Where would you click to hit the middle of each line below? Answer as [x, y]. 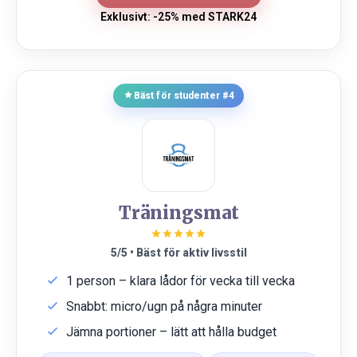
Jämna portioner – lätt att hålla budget [171, 332]
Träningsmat [178, 213]
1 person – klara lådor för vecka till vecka [180, 281]
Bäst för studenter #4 [184, 96]
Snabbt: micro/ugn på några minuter [164, 306]
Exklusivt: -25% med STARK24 [178, 17]
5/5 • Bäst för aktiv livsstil [178, 253]
